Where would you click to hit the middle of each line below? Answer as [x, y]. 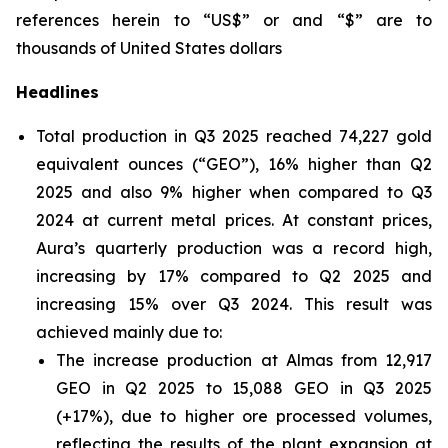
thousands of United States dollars [149, 48]
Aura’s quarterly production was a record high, [234, 248]
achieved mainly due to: [129, 332]
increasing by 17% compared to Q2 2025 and [234, 276]
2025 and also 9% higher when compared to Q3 [234, 192]
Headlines [57, 92]
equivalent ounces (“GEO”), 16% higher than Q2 [234, 164]
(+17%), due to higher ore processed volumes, [244, 416]
